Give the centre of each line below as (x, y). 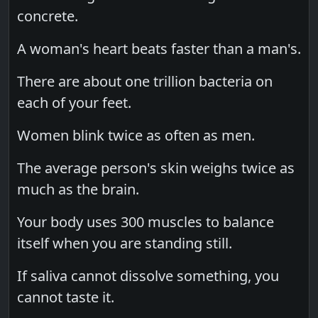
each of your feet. (75, 102)
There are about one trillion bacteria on (145, 81)
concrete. (48, 16)
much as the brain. (78, 189)
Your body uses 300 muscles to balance (146, 221)
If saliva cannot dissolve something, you (148, 275)
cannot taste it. (66, 297)
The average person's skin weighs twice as (156, 168)
